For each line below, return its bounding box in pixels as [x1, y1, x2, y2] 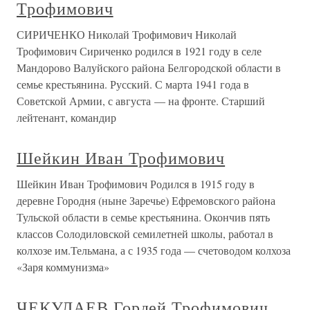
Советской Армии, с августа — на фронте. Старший [17, 93, 265, 108]
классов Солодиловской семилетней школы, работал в [17, 226, 273, 241]
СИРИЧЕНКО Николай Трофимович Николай [17, 27, 237, 42]
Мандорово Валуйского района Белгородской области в [17, 60, 281, 75]
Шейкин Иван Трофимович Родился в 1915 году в [17, 176, 255, 191]
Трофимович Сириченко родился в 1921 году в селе [17, 44, 262, 58]
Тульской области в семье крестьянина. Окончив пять [17, 210, 270, 224]
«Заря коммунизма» [17, 259, 109, 274]
